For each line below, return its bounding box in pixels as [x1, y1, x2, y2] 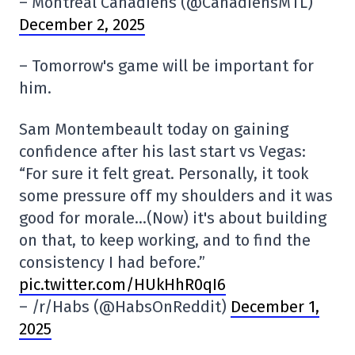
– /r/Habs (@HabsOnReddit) [19, 297, 231, 317]
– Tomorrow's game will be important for [19, 56, 314, 76]
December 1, [231, 297, 319, 317]
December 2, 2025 [19, 15, 145, 35]
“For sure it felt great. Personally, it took [19, 164, 308, 184]
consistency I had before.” [19, 253, 205, 273]
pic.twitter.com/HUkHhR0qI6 [19, 275, 226, 295]
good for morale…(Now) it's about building [19, 208, 326, 228]
